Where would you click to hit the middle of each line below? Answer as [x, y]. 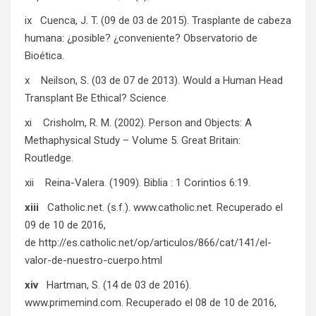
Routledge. [49, 158]
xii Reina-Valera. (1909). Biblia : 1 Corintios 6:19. [138, 183]
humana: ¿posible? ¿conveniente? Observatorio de [141, 38]
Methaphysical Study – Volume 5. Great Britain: [133, 141]
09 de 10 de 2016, [65, 225]
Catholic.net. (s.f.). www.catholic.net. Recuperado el [161, 208]
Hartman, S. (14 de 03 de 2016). [115, 285]
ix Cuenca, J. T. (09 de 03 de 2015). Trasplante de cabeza [158, 21]
